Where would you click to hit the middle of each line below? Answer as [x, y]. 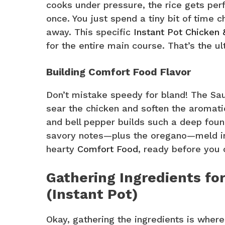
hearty [62, 149]
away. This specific [90, 32]
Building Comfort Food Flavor [119, 72]
